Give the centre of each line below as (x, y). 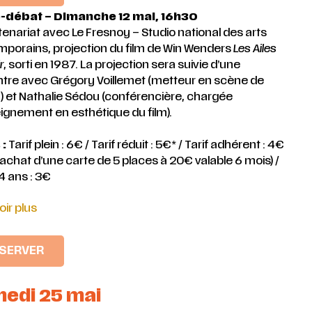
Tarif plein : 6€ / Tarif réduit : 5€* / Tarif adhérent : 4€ (146, 145)
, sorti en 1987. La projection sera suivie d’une (122, 65)
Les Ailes (253, 49)
